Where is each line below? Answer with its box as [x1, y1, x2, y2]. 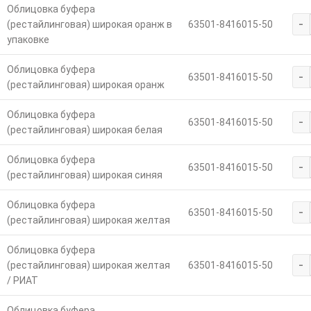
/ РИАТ [6, 275, 38, 287]
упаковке [6, 34, 49, 46]
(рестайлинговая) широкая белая [6, 124, 162, 136]
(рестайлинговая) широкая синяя [6, 169, 162, 181]
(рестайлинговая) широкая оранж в [6, 19, 172, 31]
